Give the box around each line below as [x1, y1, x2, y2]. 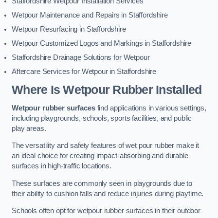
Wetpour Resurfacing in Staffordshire [12, 25, 126, 34]
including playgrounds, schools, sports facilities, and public [12, 114, 192, 122]
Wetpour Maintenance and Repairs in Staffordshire [12, 11, 168, 19]
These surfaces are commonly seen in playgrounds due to [12, 179, 193, 187]
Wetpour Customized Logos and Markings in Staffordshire [12, 39, 192, 48]
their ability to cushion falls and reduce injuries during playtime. [12, 189, 204, 198]
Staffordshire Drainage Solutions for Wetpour [12, 54, 150, 62]
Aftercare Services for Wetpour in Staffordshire [12, 68, 157, 76]
